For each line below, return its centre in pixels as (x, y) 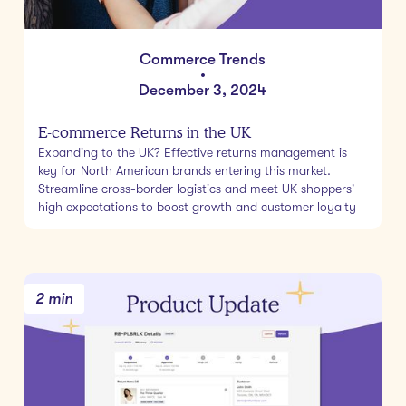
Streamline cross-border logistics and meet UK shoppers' (196, 189)
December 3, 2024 (203, 91)
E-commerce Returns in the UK (144, 133)
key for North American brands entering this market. (184, 171)
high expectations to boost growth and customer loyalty (197, 207)
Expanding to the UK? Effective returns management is (192, 153)
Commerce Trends (203, 60)
